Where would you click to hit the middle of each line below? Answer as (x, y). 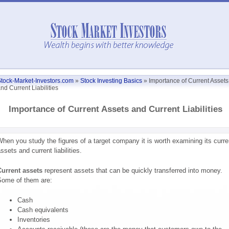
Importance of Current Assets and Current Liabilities (116, 109)
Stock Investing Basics (111, 81)
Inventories (33, 220)
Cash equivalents (43, 210)
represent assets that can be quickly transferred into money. (132, 170)
